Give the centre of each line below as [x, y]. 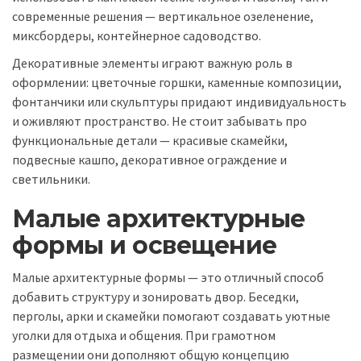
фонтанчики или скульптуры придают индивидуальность [179, 102]
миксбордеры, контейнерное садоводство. [137, 35]
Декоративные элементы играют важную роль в [152, 63]
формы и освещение [145, 246]
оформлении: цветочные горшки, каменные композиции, [177, 83]
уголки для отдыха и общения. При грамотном [144, 335]
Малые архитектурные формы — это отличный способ [168, 277]
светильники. [51, 179]
